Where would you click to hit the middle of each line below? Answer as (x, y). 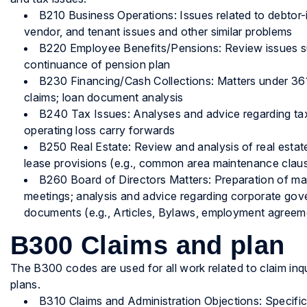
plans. (25, 285)
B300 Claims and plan (148, 246)
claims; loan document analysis (104, 98)
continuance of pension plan (97, 65)
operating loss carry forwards (100, 131)
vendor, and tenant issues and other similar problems (158, 32)
